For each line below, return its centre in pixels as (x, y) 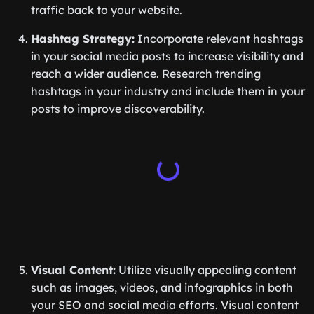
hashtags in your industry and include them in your (168, 91)
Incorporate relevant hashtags (219, 39)
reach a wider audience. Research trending (146, 74)
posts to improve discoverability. (118, 109)
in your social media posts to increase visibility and (167, 56)
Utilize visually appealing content (206, 270)
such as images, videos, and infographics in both (162, 287)
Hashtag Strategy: (83, 39)
